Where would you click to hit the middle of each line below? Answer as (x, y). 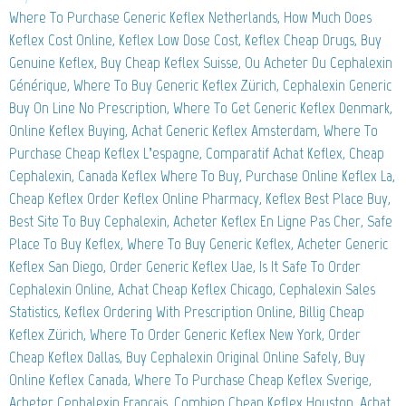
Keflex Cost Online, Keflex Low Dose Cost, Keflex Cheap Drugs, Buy (195, 40)
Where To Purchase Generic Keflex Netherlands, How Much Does (190, 18)
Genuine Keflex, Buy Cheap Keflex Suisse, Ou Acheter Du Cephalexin (201, 63)
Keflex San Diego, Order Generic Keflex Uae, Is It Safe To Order (185, 267)
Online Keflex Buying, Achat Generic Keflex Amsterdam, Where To (193, 131)
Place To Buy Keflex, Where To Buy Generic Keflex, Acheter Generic (198, 244)
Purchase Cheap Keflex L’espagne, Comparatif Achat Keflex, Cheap (197, 154)
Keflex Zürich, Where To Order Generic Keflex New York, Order (185, 335)
